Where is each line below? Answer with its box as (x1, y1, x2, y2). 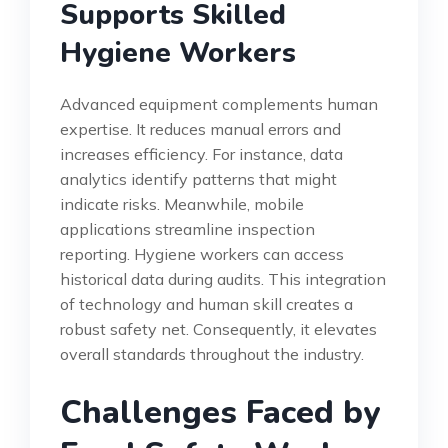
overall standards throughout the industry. (60, 343, 364, 364)
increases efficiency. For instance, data (60, 143, 343, 164)
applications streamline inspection (60, 218, 315, 239)
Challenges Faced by (60, 390, 380, 434)
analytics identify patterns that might (60, 168, 337, 189)
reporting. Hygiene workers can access (60, 243, 344, 264)
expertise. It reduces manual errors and (60, 118, 341, 139)
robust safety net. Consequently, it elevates (60, 318, 377, 339)
